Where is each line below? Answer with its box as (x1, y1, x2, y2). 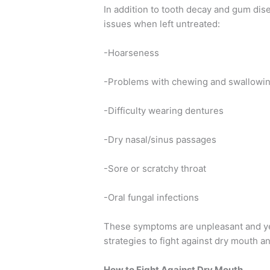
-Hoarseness (104, 46, 160, 58)
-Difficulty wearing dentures (104, 104, 224, 116)
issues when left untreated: (104, 17, 221, 30)
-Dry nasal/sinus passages (104, 133, 217, 145)
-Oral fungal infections (104, 191, 199, 203)
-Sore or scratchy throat (104, 162, 207, 174)
